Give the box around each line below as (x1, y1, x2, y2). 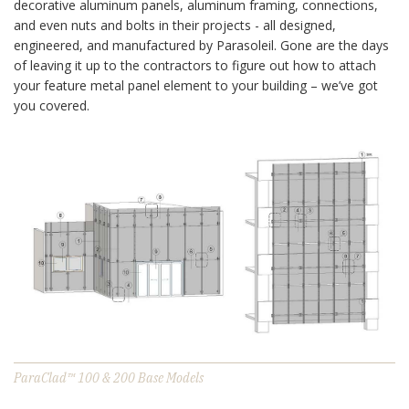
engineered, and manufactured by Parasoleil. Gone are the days (14, 36, 389, 54)
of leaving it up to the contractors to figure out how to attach (14, 56, 376, 74)
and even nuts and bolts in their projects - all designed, (14, 16, 336, 34)
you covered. (14, 96, 89, 114)
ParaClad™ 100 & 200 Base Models (14, 370, 204, 387)
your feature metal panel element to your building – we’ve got (14, 76, 378, 94)
